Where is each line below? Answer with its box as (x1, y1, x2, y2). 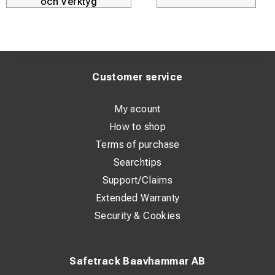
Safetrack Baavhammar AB (69, 255, 206, 268)
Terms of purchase (95, 139, 180, 151)
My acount (114, 103, 161, 115)
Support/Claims (102, 174, 173, 187)
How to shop (109, 121, 166, 133)
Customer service (92, 71, 183, 83)
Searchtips (113, 157, 162, 169)
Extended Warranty (95, 192, 180, 204)
